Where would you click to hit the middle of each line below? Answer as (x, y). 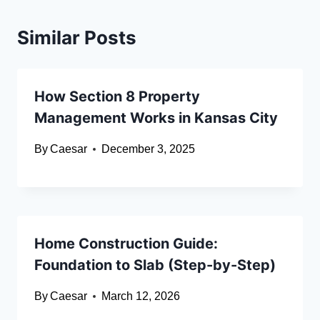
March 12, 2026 (141, 296)
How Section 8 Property (117, 97)
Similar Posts (77, 38)
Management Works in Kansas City (156, 118)
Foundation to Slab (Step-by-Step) (155, 265)
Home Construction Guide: (126, 244)
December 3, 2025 (149, 149)
